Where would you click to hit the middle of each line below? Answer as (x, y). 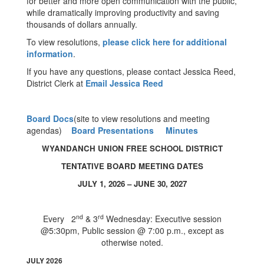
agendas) (49, 130)
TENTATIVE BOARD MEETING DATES (132, 166)
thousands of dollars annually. (82, 24)
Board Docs (50, 118)
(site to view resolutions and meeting (142, 118)
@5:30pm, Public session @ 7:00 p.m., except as (132, 230)
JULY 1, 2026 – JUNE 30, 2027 (132, 184)
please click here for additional (165, 42)
